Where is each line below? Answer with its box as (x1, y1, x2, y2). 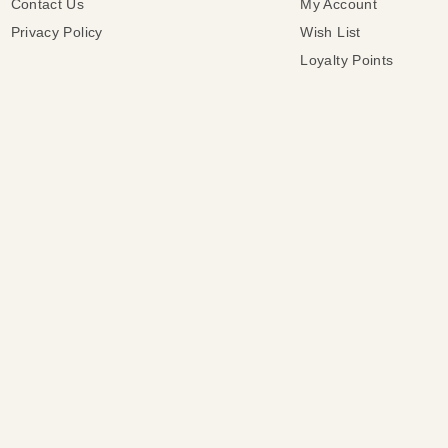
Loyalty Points (300, 51, 394, 68)
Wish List (300, 23, 361, 40)
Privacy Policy (10, 23, 103, 40)
